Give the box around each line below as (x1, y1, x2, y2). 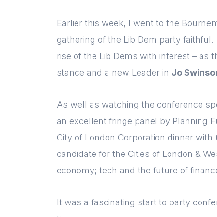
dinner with (165, 132, 215, 143)
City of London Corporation (57, 132, 165, 143)
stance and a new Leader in (57, 67, 171, 78)
